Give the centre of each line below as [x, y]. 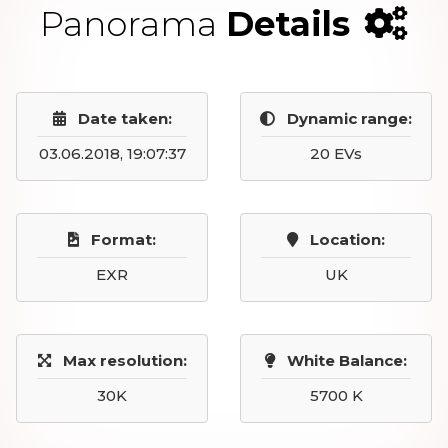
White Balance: [347, 360]
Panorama [133, 24]
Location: [347, 239]
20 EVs [336, 153]
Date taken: [124, 118]
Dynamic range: [349, 118]
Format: [123, 239]
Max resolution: [124, 360]
